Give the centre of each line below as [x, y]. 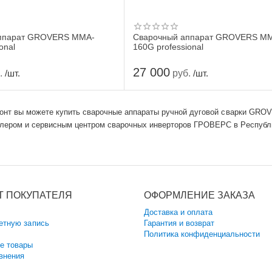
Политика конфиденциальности [202, 234]
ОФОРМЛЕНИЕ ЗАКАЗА [199, 195]
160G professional [168, 47]
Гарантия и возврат [179, 223]
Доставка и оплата [178, 212]
